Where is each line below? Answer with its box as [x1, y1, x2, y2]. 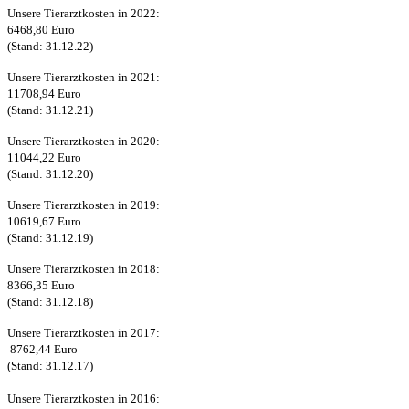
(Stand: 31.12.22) [7, 39, 93, 54]
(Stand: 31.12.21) [7, 103, 93, 118]
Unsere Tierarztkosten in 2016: [7, 392, 160, 406]
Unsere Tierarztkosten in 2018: [7, 262, 160, 277]
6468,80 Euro [7, 23, 75, 37]
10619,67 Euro [7, 215, 81, 229]
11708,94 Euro [7, 87, 81, 101]
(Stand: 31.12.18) [7, 295, 93, 309]
